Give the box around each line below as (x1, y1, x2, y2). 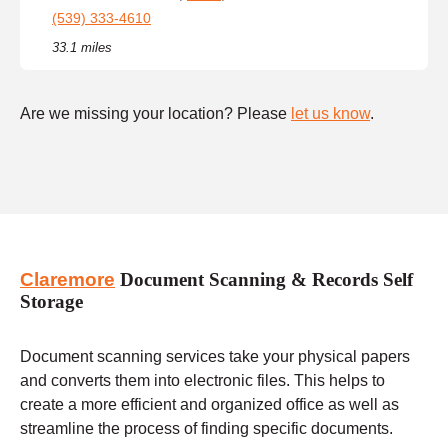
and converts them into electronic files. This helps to (20, 371, 385, 389)
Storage (20, 291, 83, 313)
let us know (291, 104, 370, 122)
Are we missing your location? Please (20, 104, 291, 122)
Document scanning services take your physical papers (20, 347, 410, 365)
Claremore (20, 269, 115, 291)
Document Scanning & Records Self (115, 269, 413, 291)
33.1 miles (52, 39, 112, 55)
